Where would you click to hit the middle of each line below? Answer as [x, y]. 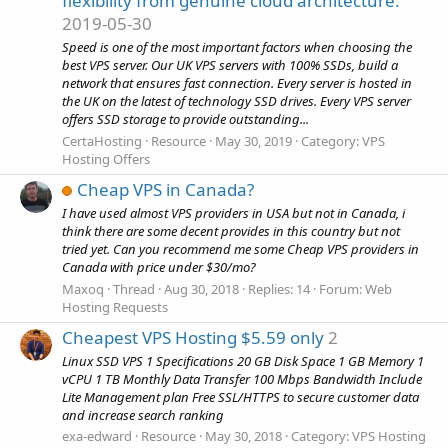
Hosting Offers [106, 158]
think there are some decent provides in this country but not [231, 231]
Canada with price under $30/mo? [159, 267]
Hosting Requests [115, 306]
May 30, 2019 [253, 140]
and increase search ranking [143, 415]
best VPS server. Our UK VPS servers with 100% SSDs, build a [230, 65]
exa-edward [97, 436]
